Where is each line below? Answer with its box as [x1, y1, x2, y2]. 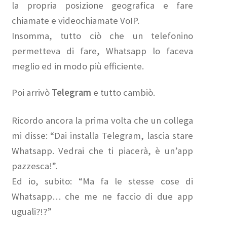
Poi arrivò [11, 87, 52, 99]
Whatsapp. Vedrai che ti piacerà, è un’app [11, 145, 194, 157]
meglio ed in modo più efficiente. [11, 60, 144, 72]
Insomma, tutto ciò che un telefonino [11, 29, 194, 42]
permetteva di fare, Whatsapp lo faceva [11, 45, 194, 57]
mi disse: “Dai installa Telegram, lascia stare [11, 130, 194, 142]
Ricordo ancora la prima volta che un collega [11, 115, 194, 127]
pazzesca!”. [11, 160, 57, 172]
